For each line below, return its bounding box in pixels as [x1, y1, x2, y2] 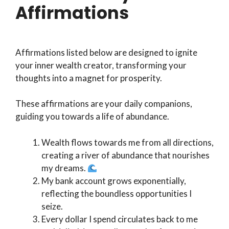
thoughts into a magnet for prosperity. [15, 72, 164, 83]
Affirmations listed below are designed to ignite [15, 47, 197, 58]
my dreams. [41, 162, 87, 173]
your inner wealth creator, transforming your [15, 59, 187, 71]
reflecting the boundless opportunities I [41, 188, 192, 199]
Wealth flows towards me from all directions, [41, 136, 214, 148]
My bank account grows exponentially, [41, 175, 186, 186]
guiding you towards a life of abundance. [15, 111, 169, 122]
